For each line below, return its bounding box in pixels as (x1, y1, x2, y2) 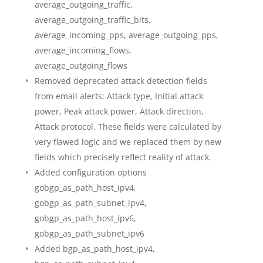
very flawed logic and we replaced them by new (34, 136, 221, 148)
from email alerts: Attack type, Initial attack (34, 90, 203, 102)
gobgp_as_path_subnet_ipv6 (34, 228, 144, 240)
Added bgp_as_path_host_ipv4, (34, 243, 155, 255)
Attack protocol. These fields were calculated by (34, 121, 221, 133)
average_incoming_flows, (34, 45, 131, 56)
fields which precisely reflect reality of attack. (34, 151, 211, 163)
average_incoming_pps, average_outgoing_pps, (34, 29, 218, 41)
